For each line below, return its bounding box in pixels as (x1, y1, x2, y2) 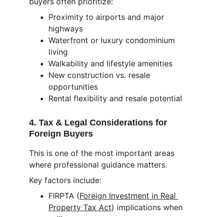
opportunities (48, 82, 98, 92)
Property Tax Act (48, 202, 111, 212)
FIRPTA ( (48, 191, 79, 201)
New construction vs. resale (48, 70, 153, 80)
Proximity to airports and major (48, 12, 167, 22)
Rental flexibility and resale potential (48, 93, 182, 103)
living (48, 47, 68, 57)
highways (48, 24, 83, 33)
